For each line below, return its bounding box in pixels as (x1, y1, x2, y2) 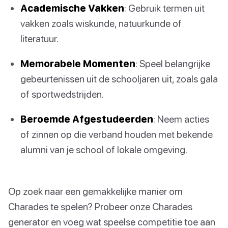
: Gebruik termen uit (124, 2, 205, 14)
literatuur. (20, 33, 59, 45)
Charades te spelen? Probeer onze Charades (8, 200, 192, 212)
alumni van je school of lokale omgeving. (20, 144, 187, 156)
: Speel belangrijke (135, 58, 210, 70)
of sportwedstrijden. (20, 88, 104, 100)
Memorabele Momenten (20, 58, 135, 70)
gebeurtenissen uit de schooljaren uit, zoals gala (20, 73, 218, 85)
